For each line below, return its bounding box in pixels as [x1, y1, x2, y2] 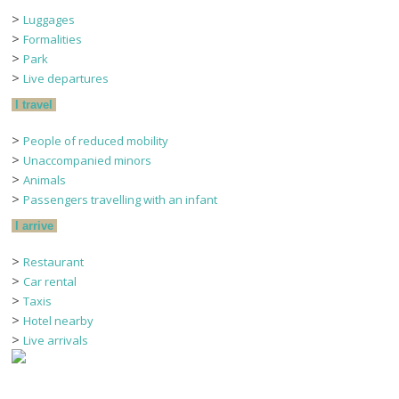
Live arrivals [23, 332, 89, 348]
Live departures [23, 70, 110, 86]
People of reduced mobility [23, 133, 169, 149]
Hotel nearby [23, 313, 94, 329]
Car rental [23, 273, 77, 289]
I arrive [12, 219, 58, 232]
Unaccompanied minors [23, 152, 152, 168]
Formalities [23, 31, 83, 47]
